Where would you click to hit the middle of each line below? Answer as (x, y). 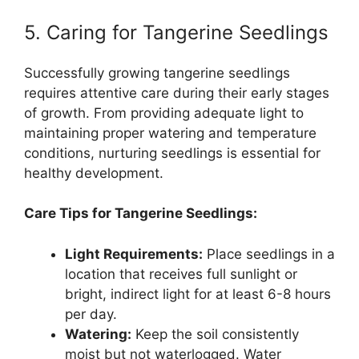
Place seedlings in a (269, 254)
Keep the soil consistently (215, 334)
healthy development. (94, 173)
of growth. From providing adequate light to (164, 113)
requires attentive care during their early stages (177, 93)
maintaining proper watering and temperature (170, 133)
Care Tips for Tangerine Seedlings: (141, 214)
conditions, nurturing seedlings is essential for (172, 153)
